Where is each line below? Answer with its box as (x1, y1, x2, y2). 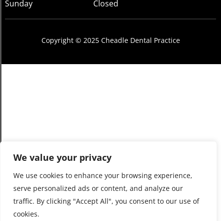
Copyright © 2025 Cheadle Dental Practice (41, 35, 180, 45)
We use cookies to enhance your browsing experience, (13, 171, 192, 180)
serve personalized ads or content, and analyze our (13, 184, 183, 193)
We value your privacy (13, 151, 111, 163)
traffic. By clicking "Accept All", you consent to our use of (13, 196, 199, 206)
